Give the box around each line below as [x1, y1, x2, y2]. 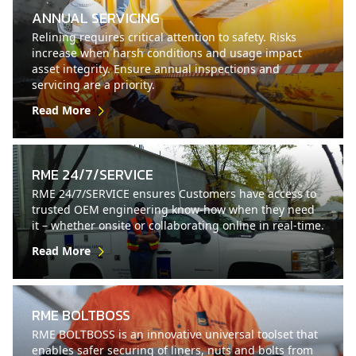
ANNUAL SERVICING [32, 6, 160, 29]
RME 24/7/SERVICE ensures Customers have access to [32, 185, 316, 201]
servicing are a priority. [32, 76, 155, 92]
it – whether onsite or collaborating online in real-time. [32, 217, 324, 233]
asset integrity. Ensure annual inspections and [32, 60, 280, 76]
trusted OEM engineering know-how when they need [32, 201, 315, 217]
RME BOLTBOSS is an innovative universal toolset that [32, 327, 318, 342]
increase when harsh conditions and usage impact [32, 44, 302, 60]
